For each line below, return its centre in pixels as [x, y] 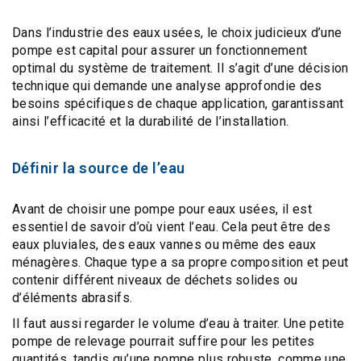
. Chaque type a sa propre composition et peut [213, 262]
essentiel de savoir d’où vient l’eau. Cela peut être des [171, 227]
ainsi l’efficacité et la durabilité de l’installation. [151, 121]
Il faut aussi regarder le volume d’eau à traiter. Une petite [178, 324]
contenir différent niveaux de [98, 280]
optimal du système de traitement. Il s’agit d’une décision [180, 68]
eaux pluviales [54, 245]
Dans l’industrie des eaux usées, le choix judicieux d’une [177, 33]
